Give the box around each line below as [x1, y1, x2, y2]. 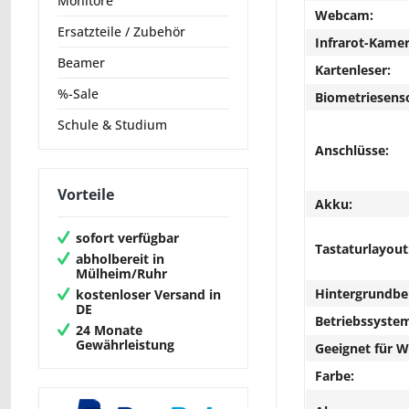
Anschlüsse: [315, 142, 389, 159]
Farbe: [315, 367, 354, 384]
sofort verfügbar [76, 228, 179, 246]
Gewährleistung [76, 335, 174, 353]
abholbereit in [76, 249, 164, 267]
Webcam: [315, 6, 373, 24]
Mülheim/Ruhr [76, 264, 167, 282]
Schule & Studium [58, 116, 167, 134]
